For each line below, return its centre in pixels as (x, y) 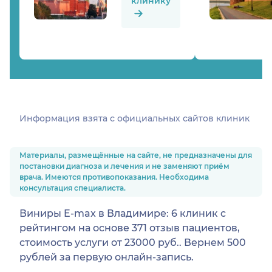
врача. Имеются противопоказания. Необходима (114, 177)
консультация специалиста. (73, 188)
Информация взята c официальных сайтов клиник (134, 118)
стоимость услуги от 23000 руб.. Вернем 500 (133, 242)
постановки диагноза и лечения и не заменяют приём (124, 166)
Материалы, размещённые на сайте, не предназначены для (136, 155)
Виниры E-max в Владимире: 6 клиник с (123, 213)
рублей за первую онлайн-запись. (107, 257)
